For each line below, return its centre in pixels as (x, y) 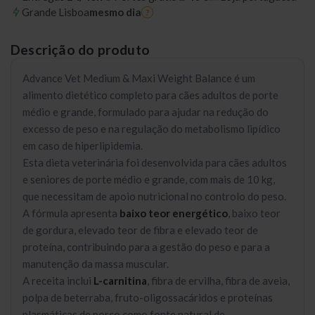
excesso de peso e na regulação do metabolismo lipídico (152, 129)
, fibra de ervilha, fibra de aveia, (218, 281)
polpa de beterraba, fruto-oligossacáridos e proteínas (148, 297)
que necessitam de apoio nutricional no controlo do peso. (154, 196)
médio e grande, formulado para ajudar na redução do (146, 112)
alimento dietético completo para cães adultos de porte (150, 95)
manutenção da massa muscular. (96, 264)
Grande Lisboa (56, 12)
